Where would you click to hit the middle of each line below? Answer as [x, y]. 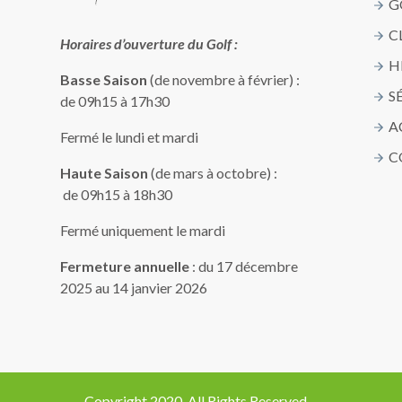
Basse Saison [105, 80]
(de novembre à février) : [225, 80]
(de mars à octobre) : [221, 173]
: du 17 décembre [244, 267]
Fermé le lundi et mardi [130, 137]
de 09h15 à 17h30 [115, 101]
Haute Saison [106, 173]
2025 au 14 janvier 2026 [134, 288]
